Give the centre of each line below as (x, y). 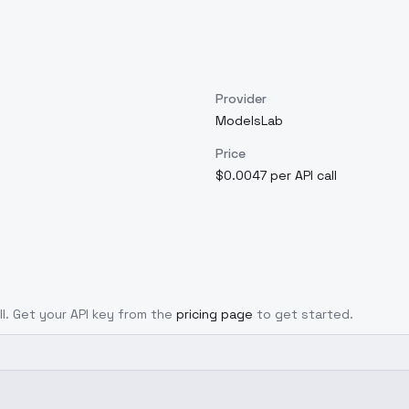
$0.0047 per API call (276, 175)
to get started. (305, 314)
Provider (241, 99)
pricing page (215, 314)
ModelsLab (249, 121)
